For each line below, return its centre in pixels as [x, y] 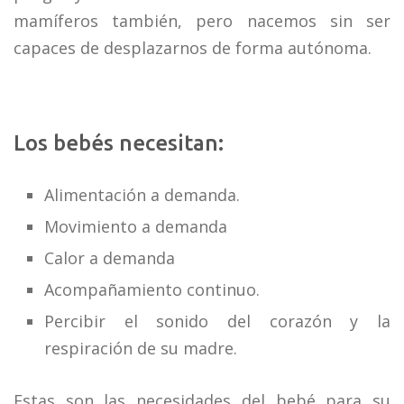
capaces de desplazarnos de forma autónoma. [193, 48]
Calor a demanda [110, 258]
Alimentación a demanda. [142, 195]
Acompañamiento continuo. [152, 289]
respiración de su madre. [141, 348]
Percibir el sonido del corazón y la [217, 321]
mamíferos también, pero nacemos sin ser [202, 21]
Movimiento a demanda [136, 226]
